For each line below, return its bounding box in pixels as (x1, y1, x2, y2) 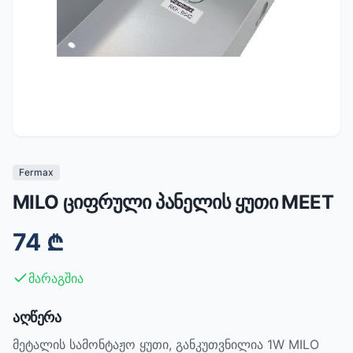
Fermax (19, 166, 54, 178)
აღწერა (13, 309, 61, 325)
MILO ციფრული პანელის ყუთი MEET (13, 191, 333, 214)
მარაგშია (28, 270, 84, 286)
